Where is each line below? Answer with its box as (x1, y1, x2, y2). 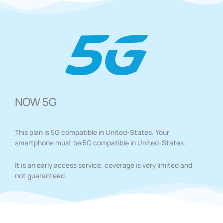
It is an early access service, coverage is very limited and (15, 160, 192, 170)
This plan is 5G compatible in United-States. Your (15, 127, 169, 137)
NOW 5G (15, 94, 57, 110)
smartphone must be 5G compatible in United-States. (15, 138, 186, 147)
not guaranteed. (15, 170, 67, 180)
